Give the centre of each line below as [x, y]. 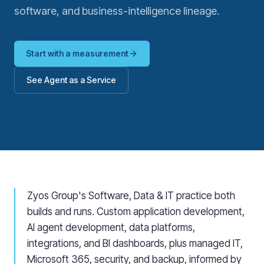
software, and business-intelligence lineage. [117, 11]
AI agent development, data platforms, [111, 227]
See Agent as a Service [71, 80]
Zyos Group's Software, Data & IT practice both [131, 196]
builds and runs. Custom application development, [136, 212]
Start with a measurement [77, 53]
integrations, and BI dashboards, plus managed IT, [135, 243]
